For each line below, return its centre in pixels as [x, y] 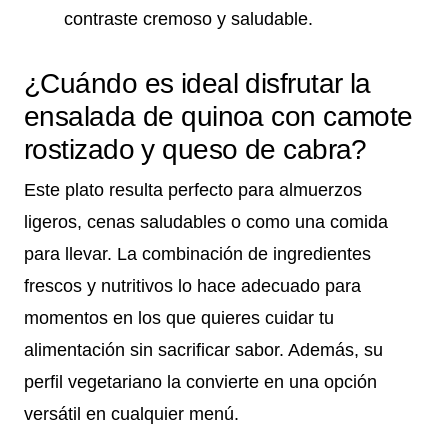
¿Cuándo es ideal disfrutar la [197, 84]
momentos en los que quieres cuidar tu [179, 318]
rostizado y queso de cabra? [195, 150]
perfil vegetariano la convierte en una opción [200, 382]
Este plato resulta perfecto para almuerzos [193, 190]
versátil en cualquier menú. [131, 414]
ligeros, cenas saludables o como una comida [206, 222]
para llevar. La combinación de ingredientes [197, 254]
